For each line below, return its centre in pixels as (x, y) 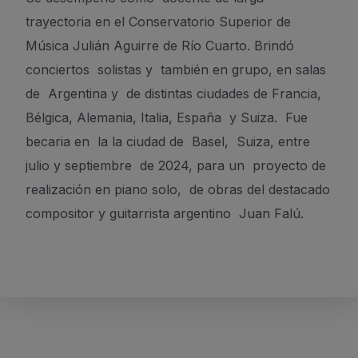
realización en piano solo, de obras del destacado (178, 189)
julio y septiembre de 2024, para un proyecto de (178, 165)
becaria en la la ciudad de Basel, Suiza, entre (168, 141)
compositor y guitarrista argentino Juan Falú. (169, 213)
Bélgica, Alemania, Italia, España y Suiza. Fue (167, 117)
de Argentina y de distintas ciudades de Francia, (173, 93)
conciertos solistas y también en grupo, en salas (176, 70)
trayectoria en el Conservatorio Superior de (158, 22)
